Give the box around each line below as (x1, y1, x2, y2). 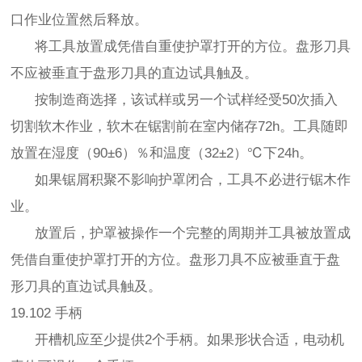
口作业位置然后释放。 (11, 12, 149, 28)
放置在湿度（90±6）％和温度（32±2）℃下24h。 (11, 145, 314, 162)
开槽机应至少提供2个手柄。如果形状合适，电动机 (11, 332, 345, 348)
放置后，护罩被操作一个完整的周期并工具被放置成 (11, 225, 351, 242)
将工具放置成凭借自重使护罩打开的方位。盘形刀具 (11, 39, 351, 55)
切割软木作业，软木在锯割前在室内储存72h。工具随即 (11, 119, 349, 135)
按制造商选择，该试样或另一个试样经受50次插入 (11, 92, 339, 108)
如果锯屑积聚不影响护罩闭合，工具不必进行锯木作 (11, 172, 351, 188)
